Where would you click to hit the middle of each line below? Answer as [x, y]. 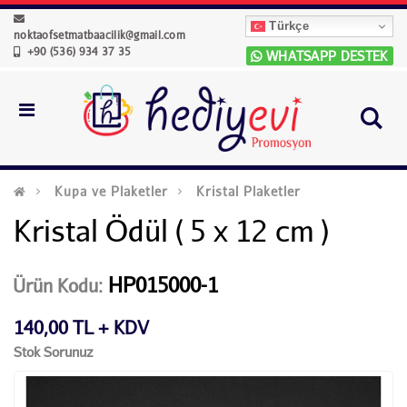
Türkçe [288, 25]
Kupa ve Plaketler [112, 191]
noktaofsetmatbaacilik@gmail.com [100, 35]
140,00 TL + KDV [81, 327]
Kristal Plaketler [249, 191]
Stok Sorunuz [53, 352]
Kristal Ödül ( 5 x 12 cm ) [171, 231]
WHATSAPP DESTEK [325, 55]
